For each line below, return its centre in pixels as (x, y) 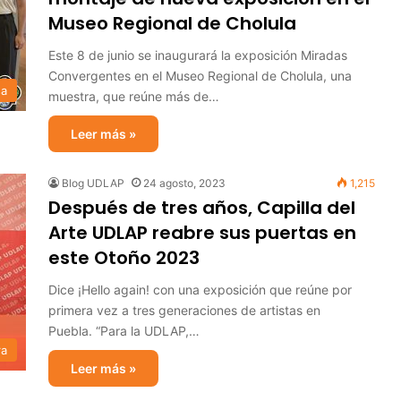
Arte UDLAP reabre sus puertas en (202, 233)
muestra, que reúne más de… (134, 96)
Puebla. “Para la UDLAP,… (124, 331)
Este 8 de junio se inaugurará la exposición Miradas (198, 55)
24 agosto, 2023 (184, 183)
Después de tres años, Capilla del (202, 208)
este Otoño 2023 (124, 258)
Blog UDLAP (93, 183)
